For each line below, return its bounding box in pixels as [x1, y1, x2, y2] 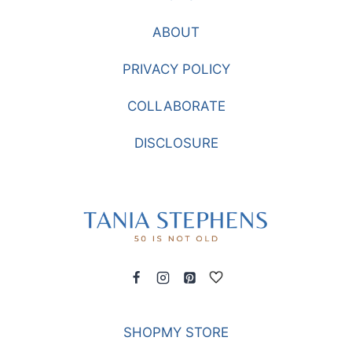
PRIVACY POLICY [122, 61, 230, 77]
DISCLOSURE [134, 135, 218, 151]
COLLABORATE [126, 98, 225, 114]
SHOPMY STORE [123, 324, 229, 340]
